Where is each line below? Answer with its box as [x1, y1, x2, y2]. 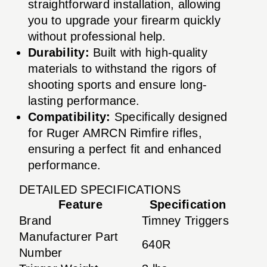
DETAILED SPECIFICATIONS [19, 182, 181, 196]
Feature [58, 197, 103, 211]
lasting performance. [28, 94, 139, 107]
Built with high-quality [89, 45, 207, 59]
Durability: [28, 45, 89, 59]
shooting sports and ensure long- [28, 77, 207, 91]
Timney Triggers [142, 213, 229, 227]
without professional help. [28, 29, 166, 43]
